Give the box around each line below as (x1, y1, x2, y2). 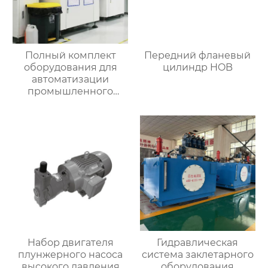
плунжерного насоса (18, 249, 123, 261)
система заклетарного (141, 249, 254, 261)
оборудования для (23, 62, 117, 74)
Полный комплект (25, 50, 116, 62)
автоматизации (32, 74, 109, 86)
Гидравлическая (157, 237, 239, 249)
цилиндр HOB (162, 62, 233, 74)
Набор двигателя (27, 237, 114, 249)
